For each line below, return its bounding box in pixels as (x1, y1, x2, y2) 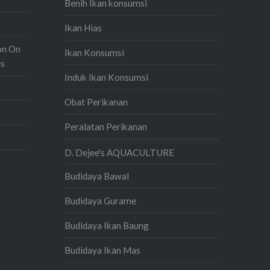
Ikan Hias (64, 22, 102, 33)
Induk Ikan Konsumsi (64, 71, 149, 83)
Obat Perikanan (64, 96, 128, 107)
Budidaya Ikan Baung (64, 219, 149, 231)
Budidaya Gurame (64, 195, 137, 206)
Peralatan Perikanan (64, 121, 148, 132)
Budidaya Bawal (64, 170, 130, 181)
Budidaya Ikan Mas (64, 244, 141, 256)
